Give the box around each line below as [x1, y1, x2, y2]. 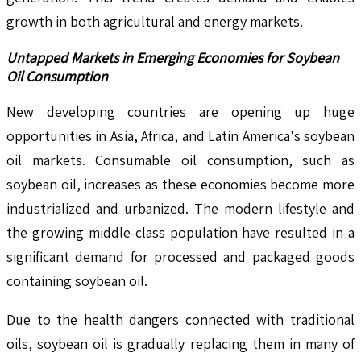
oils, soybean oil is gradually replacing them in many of [6, 334, 355, 353]
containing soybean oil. [6, 271, 147, 290]
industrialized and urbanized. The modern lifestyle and [6, 198, 355, 218]
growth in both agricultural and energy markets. [6, 11, 303, 31]
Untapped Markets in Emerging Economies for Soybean [6, 48, 339, 67]
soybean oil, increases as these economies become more [6, 174, 355, 193]
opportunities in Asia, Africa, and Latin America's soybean [6, 126, 355, 145]
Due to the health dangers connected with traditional [6, 309, 355, 329]
